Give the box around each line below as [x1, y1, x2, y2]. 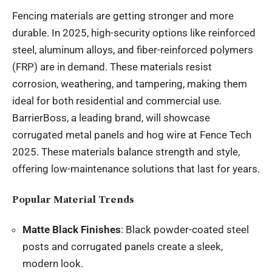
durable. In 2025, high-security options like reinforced [12, 27, 256, 39]
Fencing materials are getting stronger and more [12, 10, 234, 22]
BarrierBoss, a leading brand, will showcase [12, 112, 210, 124]
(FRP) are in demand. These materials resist [12, 61, 212, 73]
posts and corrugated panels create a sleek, [22, 240, 223, 253]
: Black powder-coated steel [121, 223, 249, 236]
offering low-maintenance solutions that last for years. [12, 163, 260, 175]
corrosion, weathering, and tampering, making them [12, 78, 247, 90]
